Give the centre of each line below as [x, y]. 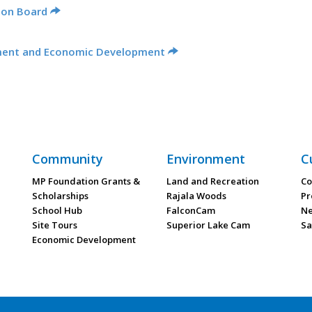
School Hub [57, 210]
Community [67, 159]
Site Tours [54, 225]
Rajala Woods [196, 196]
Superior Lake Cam [208, 225]
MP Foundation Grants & [86, 181]
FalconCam [190, 210]
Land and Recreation [212, 181]
